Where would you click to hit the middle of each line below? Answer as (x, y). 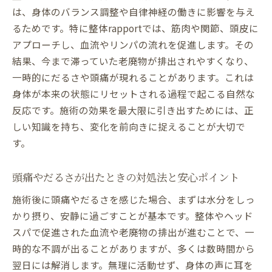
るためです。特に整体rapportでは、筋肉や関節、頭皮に (135, 28)
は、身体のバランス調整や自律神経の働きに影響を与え (134, 12)
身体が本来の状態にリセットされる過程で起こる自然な (134, 94)
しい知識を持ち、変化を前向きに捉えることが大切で (129, 127)
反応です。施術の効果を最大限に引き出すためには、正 (133, 110)
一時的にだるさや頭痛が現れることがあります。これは (133, 77)
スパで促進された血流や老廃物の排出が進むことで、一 (133, 232)
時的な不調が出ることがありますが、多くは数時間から (134, 249)
